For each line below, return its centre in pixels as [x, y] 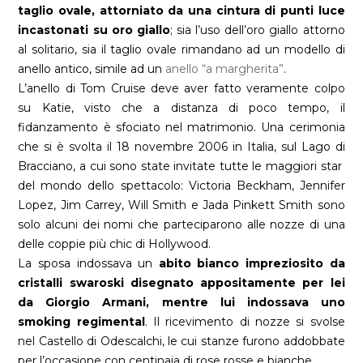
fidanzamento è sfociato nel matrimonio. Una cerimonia [181, 128]
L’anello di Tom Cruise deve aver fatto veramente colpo [181, 89]
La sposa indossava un [88, 264]
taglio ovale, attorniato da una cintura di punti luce [181, 11]
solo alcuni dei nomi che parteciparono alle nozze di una [181, 225]
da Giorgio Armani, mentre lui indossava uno [181, 303]
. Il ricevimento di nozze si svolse [245, 322]
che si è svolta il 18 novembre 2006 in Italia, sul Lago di [181, 147]
